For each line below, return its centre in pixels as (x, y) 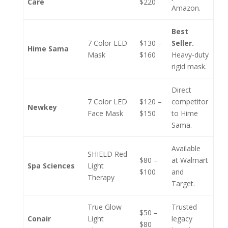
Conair (39, 219)
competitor (190, 102)
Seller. (183, 43)
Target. (183, 183)
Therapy (101, 177)
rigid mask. (189, 66)
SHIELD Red (107, 154)
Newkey (42, 107)
